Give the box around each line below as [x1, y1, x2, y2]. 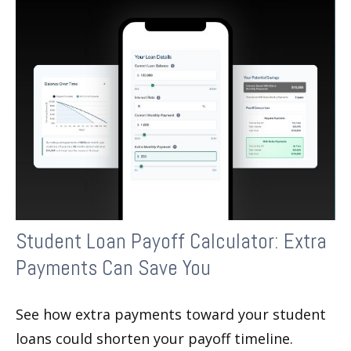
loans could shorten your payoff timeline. [16, 328, 293, 348]
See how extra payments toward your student [16, 304, 326, 324]
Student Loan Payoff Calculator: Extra [16, 227, 327, 255]
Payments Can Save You [16, 254, 211, 281]
